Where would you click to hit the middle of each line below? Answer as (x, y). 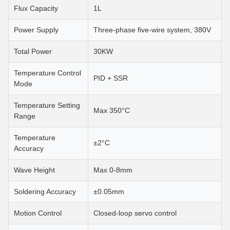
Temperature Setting (47, 105)
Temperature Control (47, 73)
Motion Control (38, 213)
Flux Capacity (36, 8)
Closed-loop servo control (135, 213)
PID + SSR (111, 78)
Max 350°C (112, 110)
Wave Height (34, 170)
